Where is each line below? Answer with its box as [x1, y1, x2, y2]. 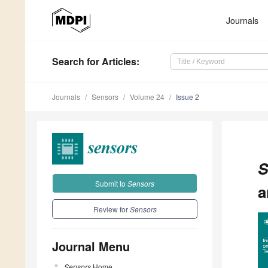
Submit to [95, 178, 127, 188]
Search [52, 54, 84, 69]
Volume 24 [130, 92, 165, 102]
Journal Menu [52, 237, 130, 255]
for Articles [84, 54, 136, 69]
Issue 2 [176, 92, 199, 102]
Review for [93, 203, 130, 214]
